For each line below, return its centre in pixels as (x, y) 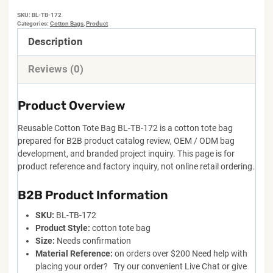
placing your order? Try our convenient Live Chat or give (141, 266)
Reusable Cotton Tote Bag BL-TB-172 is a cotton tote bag (125, 128)
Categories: (34, 23)
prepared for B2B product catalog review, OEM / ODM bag (126, 140)
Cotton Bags (67, 23)
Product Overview (72, 105)
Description (56, 42)
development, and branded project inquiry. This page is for (126, 153)
